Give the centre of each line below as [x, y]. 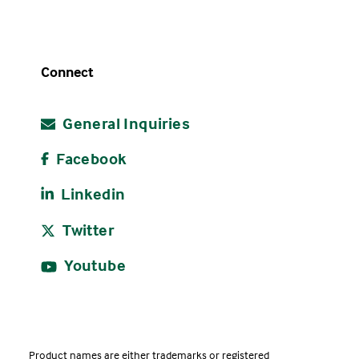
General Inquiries [125, 123]
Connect [67, 71]
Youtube [93, 265]
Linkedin [91, 193]
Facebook [89, 158]
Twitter [87, 230]
